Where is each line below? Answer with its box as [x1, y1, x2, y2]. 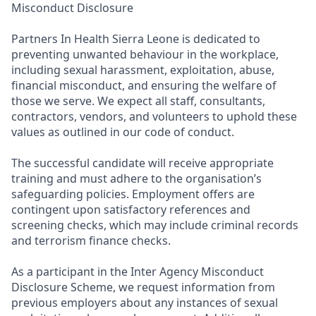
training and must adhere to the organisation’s [11, 171, 262, 186]
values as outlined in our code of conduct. [11, 124, 234, 140]
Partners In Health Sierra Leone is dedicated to [11, 31, 260, 47]
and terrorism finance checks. [11, 233, 171, 248]
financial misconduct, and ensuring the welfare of [11, 78, 276, 93]
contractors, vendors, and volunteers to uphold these [11, 109, 297, 124]
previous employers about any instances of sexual [11, 295, 278, 310]
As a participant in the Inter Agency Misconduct [11, 264, 264, 279]
